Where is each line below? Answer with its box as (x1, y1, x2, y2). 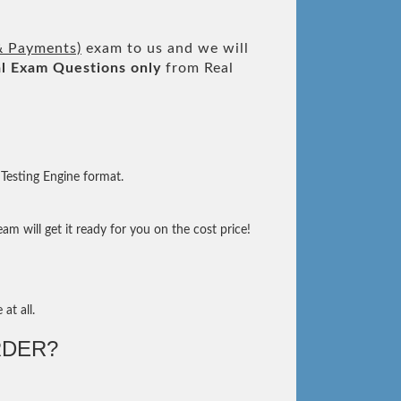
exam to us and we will (81, 41, 249, 55)
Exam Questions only (11, 61, 161, 75)
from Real (161, 61, 234, 75)
